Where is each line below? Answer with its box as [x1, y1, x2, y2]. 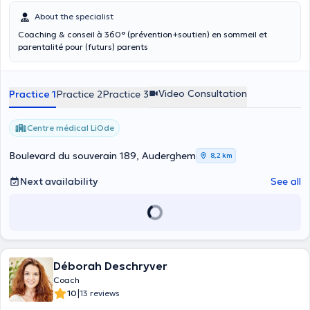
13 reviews [80, 288, 120, 298]
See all [271, 175, 301, 188]
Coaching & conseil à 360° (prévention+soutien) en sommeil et [18, 29, 267, 39]
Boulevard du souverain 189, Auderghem [9, 149, 196, 162]
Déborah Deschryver [53, 259, 167, 273]
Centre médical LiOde [27, 122, 114, 133]
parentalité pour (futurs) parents [18, 42, 148, 52]
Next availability [20, 175, 98, 188]
